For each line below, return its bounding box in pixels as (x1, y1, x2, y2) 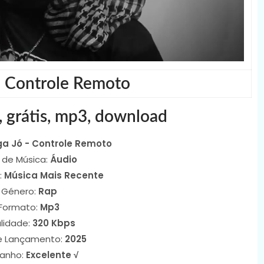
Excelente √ (26, 248, 78, 261)
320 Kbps (32, 216, 75, 229)
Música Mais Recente (4, 169, 104, 181)
